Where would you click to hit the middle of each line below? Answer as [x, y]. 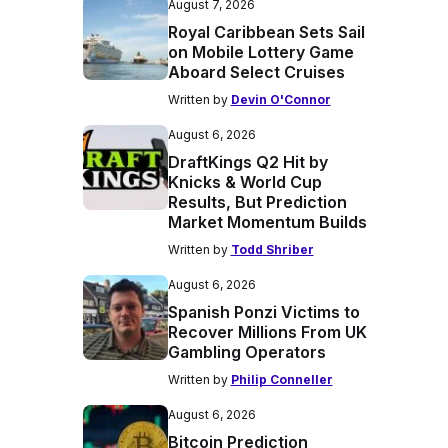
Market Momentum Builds [267, 222]
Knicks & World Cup [244, 182]
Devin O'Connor [280, 99]
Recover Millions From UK [267, 332]
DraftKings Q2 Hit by [247, 162]
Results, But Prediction [257, 202]
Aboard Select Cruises [256, 72]
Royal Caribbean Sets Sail [266, 32]
